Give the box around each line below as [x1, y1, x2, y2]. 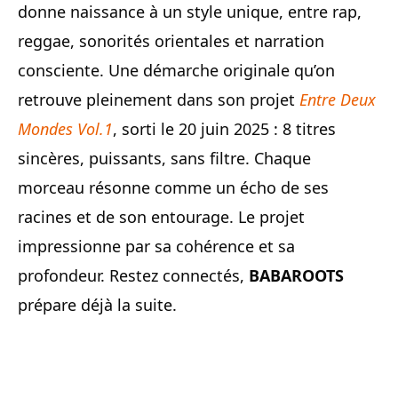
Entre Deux [299, 88, 376, 110]
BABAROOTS [249, 264, 344, 286]
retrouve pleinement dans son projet [18, 88, 299, 110]
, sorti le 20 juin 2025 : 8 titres [113, 117, 336, 139]
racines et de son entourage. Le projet [18, 205, 305, 227]
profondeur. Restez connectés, [18, 264, 249, 286]
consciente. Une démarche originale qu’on [18, 59, 335, 81]
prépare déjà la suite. [18, 293, 181, 315]
